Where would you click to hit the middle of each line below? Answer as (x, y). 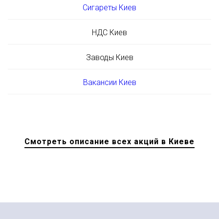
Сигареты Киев (109, 7)
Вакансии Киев (109, 82)
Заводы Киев (109, 57)
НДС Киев (109, 32)
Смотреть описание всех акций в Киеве (109, 142)
